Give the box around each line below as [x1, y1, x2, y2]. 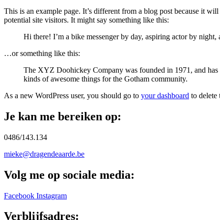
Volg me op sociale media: [4, 168, 135, 181]
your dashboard [141, 91, 189, 100]
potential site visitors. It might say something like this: [4, 15, 169, 24]
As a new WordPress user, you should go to [4, 91, 141, 100]
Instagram [36, 191, 67, 200]
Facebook [4, 191, 34, 200]
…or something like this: [4, 49, 80, 57]
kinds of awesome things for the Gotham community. [24, 74, 188, 83]
